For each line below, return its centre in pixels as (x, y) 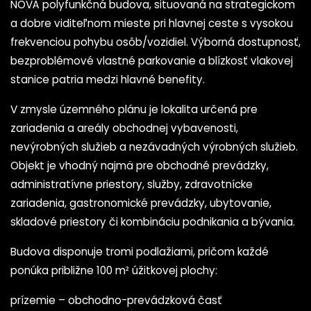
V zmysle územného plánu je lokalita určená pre (134, 109)
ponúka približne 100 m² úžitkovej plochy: (114, 270)
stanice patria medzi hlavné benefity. (108, 79)
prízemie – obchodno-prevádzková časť (116, 300)
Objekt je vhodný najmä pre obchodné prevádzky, (140, 166)
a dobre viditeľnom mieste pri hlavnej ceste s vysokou (152, 23)
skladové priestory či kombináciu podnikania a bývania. (153, 222)
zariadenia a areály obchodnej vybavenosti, (124, 128)
